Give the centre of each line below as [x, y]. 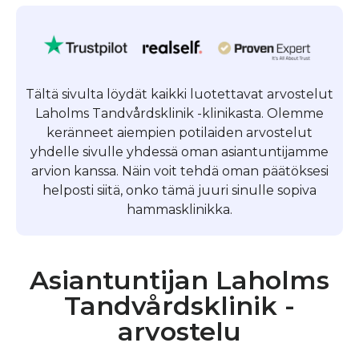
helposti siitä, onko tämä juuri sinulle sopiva [179, 190]
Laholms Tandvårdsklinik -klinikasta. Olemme [179, 113]
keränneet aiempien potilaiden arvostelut [179, 132]
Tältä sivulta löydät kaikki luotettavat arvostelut [179, 94]
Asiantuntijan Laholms [179, 280]
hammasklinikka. [179, 209]
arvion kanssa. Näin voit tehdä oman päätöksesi [179, 171]
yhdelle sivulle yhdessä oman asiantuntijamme [179, 151]
